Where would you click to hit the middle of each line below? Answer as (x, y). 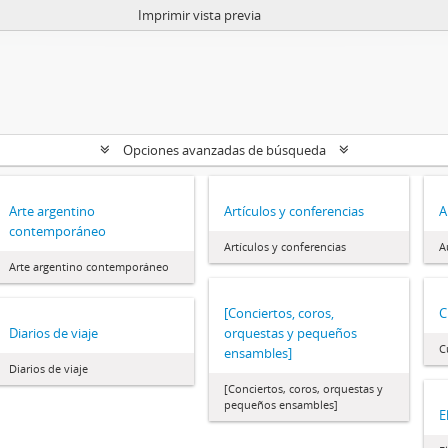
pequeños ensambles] (281, 404)
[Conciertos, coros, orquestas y (303, 388)
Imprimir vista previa (199, 15)
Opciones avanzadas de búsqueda (224, 150)
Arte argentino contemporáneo (89, 266)
